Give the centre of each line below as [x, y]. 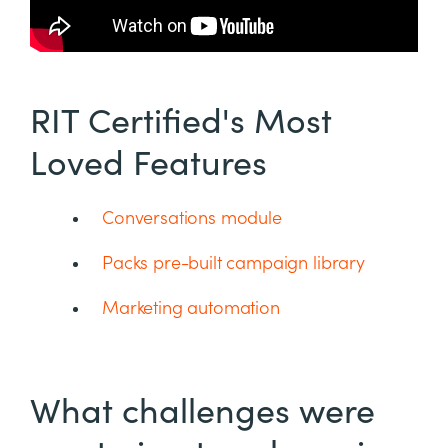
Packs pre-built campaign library [233, 264]
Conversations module [192, 219]
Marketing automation [191, 309]
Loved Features [148, 165]
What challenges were [202, 413]
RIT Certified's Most [181, 123]
